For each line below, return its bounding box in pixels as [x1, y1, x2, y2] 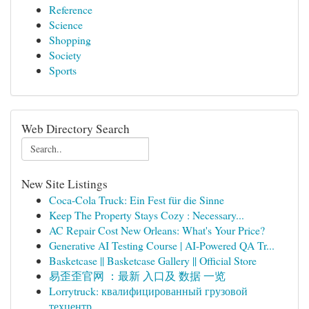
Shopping [49, 32, 91, 47]
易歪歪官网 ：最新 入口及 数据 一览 [49, 268, 226, 283]
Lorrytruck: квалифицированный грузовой [49, 283, 248, 298]
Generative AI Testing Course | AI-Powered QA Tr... [49, 238, 275, 252]
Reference [49, 2, 92, 17]
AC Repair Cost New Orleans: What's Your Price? [49, 223, 265, 237]
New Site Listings [21, 176, 108, 192]
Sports [49, 63, 77, 77]
